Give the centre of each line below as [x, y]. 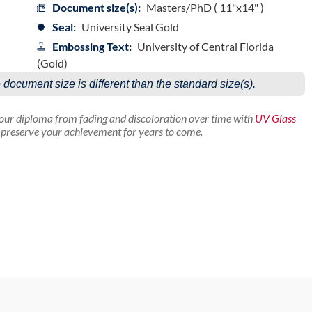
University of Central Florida [205, 46]
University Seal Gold [130, 26]
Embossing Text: [92, 46]
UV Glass [275, 118]
